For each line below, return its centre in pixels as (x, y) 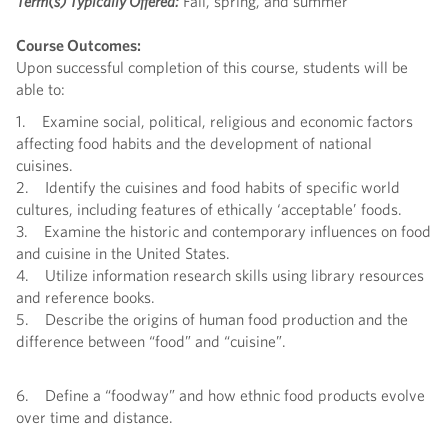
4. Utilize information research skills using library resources (220, 275)
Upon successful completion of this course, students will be (212, 67)
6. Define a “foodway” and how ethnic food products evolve (220, 395)
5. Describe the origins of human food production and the (212, 319)
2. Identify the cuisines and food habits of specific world (208, 187)
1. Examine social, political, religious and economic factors (214, 121)
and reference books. (149, 297)
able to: (40, 89)
